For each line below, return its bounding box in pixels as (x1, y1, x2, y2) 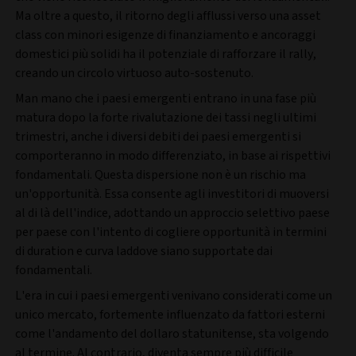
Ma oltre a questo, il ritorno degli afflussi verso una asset (15, 6, 321, 25)
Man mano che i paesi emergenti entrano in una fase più (15, 89, 316, 107)
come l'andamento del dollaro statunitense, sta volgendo (15, 324, 329, 342)
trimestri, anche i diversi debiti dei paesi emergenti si (15, 127, 301, 145)
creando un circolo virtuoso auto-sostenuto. (15, 64, 253, 82)
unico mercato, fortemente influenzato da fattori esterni (15, 305, 325, 323)
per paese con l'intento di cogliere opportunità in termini (15, 222, 327, 241)
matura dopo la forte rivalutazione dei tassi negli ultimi (15, 108, 316, 126)
